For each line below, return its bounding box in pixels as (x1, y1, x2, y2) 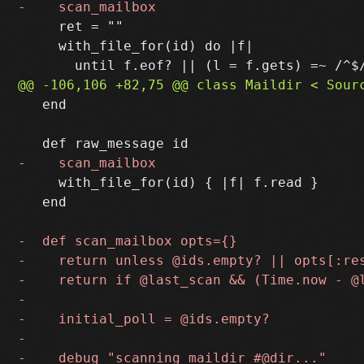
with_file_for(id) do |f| (18, 37, 254, 54)
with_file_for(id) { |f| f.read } (18, 174, 319, 190)
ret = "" (18, 18, 124, 34)
